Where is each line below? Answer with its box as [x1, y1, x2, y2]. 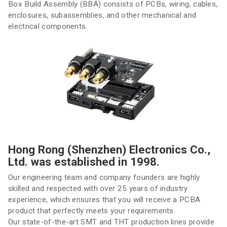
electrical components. [8, 22, 88, 31]
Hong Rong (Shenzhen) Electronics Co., [8, 143, 210, 156]
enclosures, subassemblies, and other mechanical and [8, 11, 197, 20]
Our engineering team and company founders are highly [8, 173, 200, 182]
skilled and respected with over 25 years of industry [8, 184, 188, 193]
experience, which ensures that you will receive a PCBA [8, 195, 201, 204]
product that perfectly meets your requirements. [8, 206, 176, 215]
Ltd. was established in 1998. [8, 155, 160, 168]
